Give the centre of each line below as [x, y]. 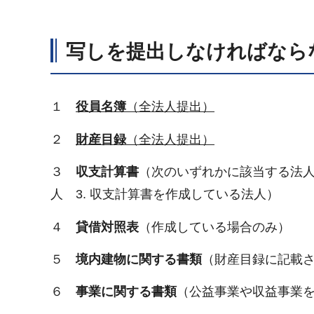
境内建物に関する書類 [139, 259]
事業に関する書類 [126, 292]
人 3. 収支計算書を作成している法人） [165, 194]
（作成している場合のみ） [214, 227]
